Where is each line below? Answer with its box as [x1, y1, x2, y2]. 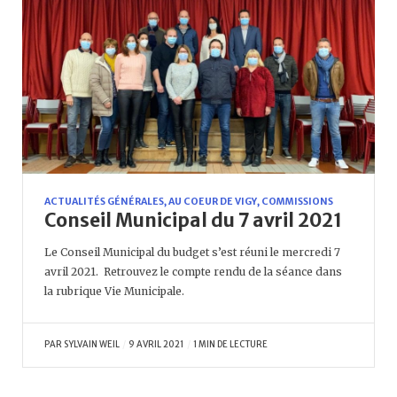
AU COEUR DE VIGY [168, 196, 257, 208]
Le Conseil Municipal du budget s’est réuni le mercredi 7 [44, 245, 340, 260]
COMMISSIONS [261, 196, 333, 208]
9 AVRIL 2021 [128, 339, 184, 351]
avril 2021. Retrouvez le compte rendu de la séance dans [44, 265, 342, 279]
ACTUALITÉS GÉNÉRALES [44, 196, 164, 208]
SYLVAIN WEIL [64, 339, 120, 351]
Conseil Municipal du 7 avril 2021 [44, 208, 342, 233]
